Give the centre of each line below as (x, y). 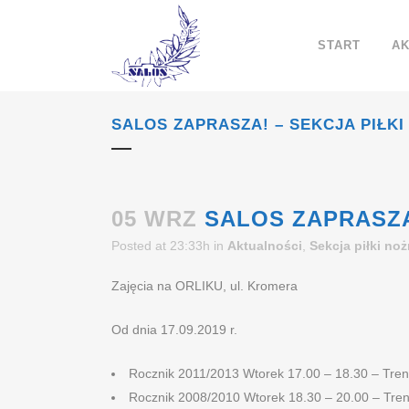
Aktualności (265, 246)
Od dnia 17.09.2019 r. (174, 330)
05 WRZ (154, 219)
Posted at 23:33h (161, 246)
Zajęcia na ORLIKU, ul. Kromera (204, 286)
